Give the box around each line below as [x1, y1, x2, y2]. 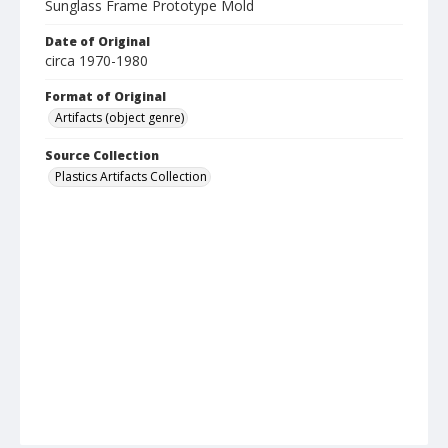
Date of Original [45, 33, 150, 51]
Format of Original [45, 88, 166, 106]
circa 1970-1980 [45, 51, 148, 71]
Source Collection [45, 147, 159, 165]
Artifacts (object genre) [55, 109, 184, 127]
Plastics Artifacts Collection [55, 168, 207, 186]
